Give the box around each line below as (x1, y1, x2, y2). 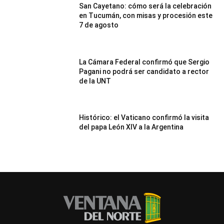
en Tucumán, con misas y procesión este (79, 11, 213, 20)
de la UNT (79, 76, 111, 85)
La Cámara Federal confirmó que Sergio (79, 57, 210, 66)
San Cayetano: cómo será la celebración (79, 2, 212, 10)
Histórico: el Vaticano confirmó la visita (79, 113, 209, 122)
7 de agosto (79, 21, 119, 29)
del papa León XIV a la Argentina (79, 123, 184, 131)
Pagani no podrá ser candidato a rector (79, 67, 209, 75)
